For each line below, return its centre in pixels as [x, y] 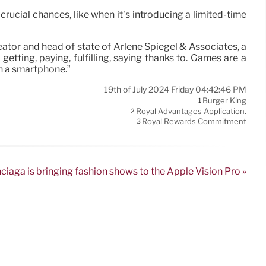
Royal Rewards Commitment [194, 121]
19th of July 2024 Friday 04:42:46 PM [175, 90]
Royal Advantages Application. [191, 111]
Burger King [224, 101]
